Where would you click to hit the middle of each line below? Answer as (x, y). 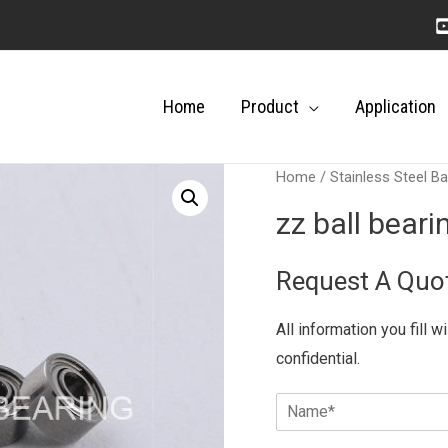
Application (395, 106)
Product (270, 106)
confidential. (318, 358)
